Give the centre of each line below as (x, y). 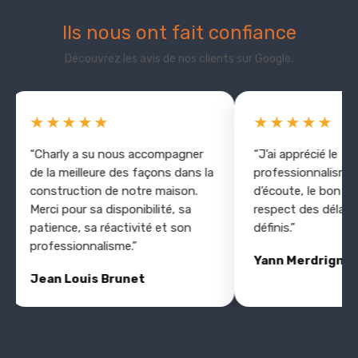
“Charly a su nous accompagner (105, 154)
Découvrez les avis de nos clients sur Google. (179, 58)
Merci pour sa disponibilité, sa (99, 209)
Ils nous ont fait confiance (179, 32)
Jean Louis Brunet (76, 278)
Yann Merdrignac (294, 260)
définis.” (263, 227)
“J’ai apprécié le (284, 154)
